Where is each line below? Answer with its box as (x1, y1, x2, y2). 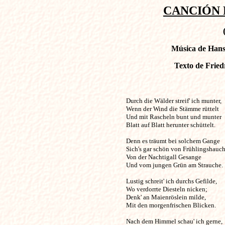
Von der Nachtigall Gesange (126, 153, 201, 161)
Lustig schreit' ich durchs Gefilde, (126, 177, 217, 185)
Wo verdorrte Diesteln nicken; (126, 185, 207, 193)
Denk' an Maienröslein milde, (126, 193, 206, 201)
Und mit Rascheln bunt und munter (126, 113, 221, 121)
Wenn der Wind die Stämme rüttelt (126, 105, 219, 113)
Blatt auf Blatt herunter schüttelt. (126, 121, 215, 129)
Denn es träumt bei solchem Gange (126, 137, 220, 145)
